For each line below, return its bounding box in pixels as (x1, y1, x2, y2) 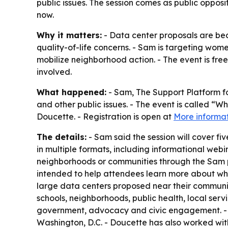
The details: (37, 131, 87, 142)
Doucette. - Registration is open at (37, 111, 174, 122)
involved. (37, 66, 72, 77)
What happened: (37, 87, 106, 97)
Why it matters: (37, 30, 102, 40)
